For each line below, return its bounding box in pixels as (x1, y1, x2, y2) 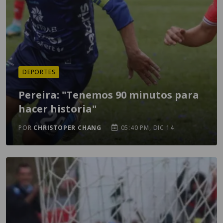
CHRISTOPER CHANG (33, 123, 102, 132)
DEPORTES (22, 68, 56, 76)
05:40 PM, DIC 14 (118, 123, 174, 132)
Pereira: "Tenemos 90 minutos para (18, 88, 199, 102)
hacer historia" (18, 102, 97, 115)
